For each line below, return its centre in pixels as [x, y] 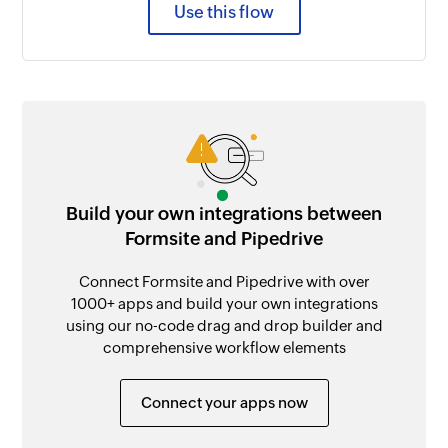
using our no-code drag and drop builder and [224, 325]
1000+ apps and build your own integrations [224, 303]
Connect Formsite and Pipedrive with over [224, 281]
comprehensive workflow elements [224, 347]
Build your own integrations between [224, 213]
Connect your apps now [224, 402]
